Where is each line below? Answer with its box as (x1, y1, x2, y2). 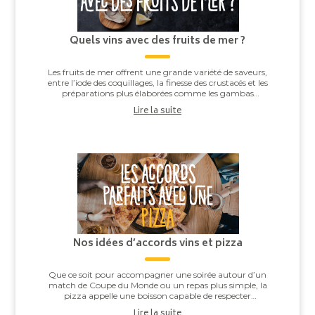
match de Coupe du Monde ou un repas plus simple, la (48, 280, 267, 291)
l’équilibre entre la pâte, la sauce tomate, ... (72, 301, 243, 312)
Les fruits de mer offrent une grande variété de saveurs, (48, 67, 267, 78)
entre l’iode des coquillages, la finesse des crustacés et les (47, 77, 268, 89)
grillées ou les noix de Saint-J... (98, 98, 217, 110)
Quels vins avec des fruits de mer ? (70, 32, 245, 51)
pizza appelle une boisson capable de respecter (64, 290, 251, 302)
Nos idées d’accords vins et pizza (72, 235, 243, 253)
